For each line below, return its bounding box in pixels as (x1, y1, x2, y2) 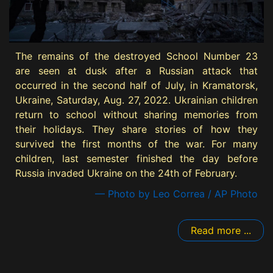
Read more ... (191, 224, 251, 237)
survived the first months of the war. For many (15, 138, 258, 151)
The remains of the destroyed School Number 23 (15, 50, 258, 63)
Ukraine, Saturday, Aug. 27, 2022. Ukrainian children (15, 94, 258, 107)
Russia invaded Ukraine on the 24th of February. (15, 167, 237, 180)
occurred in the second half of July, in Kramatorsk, (15, 79, 258, 92)
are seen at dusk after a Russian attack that (15, 65, 258, 77)
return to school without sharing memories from (15, 108, 258, 121)
